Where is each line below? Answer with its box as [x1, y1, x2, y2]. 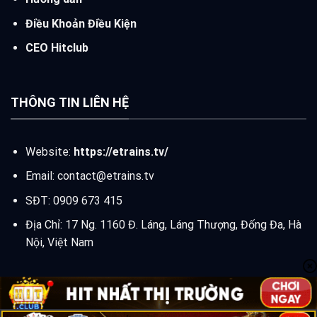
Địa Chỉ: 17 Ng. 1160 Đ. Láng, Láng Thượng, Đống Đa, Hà [25, 218, 301, 232]
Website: [25, 144, 74, 158]
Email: [25, 169, 57, 183]
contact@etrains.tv [57, 169, 154, 183]
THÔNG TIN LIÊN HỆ [11, 95, 129, 110]
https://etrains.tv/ [73, 144, 168, 158]
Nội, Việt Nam [25, 236, 93, 250]
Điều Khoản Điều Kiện [25, 16, 137, 30]
